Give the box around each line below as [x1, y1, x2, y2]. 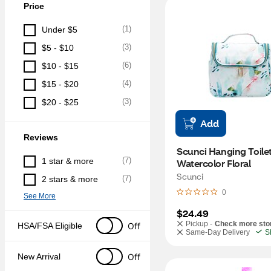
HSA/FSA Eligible [18, 221, 82, 230]
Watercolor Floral [177, 157, 251, 169]
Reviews [24, 132, 58, 142]
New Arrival [18, 252, 60, 261]
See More [24, 192, 56, 200]
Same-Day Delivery [186, 228, 250, 237]
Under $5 [42, 25, 77, 34]
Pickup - [186, 220, 212, 228]
